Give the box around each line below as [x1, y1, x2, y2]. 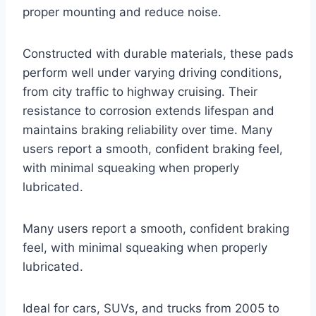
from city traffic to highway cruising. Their [23, 84, 257, 99]
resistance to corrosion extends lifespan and [23, 103, 274, 118]
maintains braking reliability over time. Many [23, 122, 272, 137]
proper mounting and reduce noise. [23, 4, 221, 19]
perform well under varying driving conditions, [23, 65, 282, 80]
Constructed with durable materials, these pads [23, 46, 293, 61]
